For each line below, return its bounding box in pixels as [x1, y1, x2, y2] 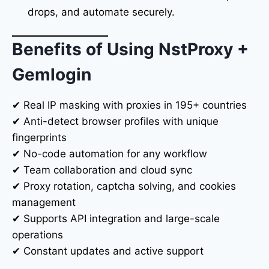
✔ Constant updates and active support [12, 245, 204, 257]
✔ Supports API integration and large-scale [12, 213, 220, 225]
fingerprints [12, 131, 67, 144]
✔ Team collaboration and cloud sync [12, 164, 192, 176]
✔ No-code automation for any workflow [12, 148, 207, 160]
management [12, 196, 76, 208]
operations [12, 229, 63, 241]
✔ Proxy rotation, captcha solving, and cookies [12, 180, 236, 192]
